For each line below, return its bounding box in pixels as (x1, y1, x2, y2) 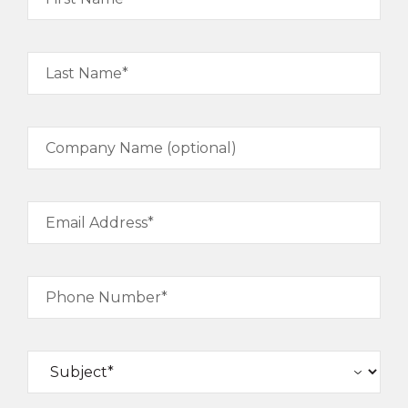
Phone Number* (46, 288, 168, 306)
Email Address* (46, 213, 154, 231)
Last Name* (46, 64, 128, 82)
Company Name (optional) (46, 138, 237, 157)
